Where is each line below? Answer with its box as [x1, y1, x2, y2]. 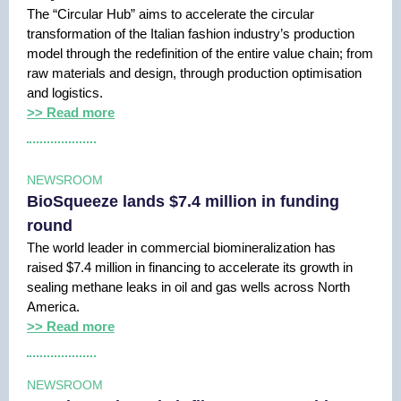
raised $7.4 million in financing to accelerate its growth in [27, 260, 353, 275]
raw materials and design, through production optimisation [27, 65, 362, 81]
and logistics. [27, 85, 103, 100]
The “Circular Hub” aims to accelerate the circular [27, 6, 314, 21]
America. [27, 299, 83, 314]
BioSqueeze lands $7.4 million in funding [27, 192, 339, 210]
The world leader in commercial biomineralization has [27, 240, 336, 255]
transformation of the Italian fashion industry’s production [27, 26, 354, 41]
